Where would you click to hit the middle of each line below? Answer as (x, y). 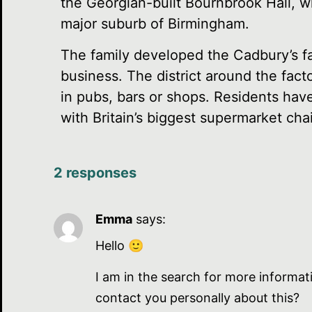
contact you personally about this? (197, 297)
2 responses (95, 172)
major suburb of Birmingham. (155, 24)
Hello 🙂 (119, 246)
